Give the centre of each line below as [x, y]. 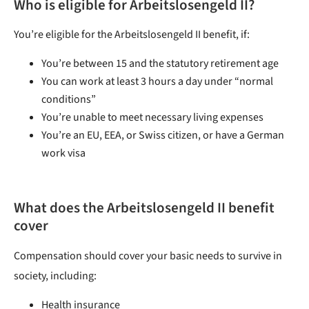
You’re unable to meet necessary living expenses [152, 118]
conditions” [69, 100]
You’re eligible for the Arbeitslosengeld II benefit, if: [132, 35]
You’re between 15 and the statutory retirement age [160, 64]
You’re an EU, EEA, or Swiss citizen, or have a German [163, 136]
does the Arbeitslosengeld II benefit [162, 208]
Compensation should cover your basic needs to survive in [148, 256]
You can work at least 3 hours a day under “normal [157, 82]
